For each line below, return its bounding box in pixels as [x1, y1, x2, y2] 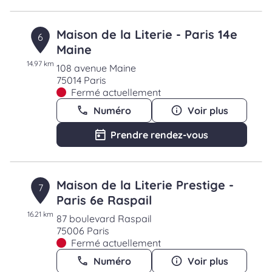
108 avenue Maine [56, 62, 136, 74]
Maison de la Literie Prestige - [56, 177, 234, 192]
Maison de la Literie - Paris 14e [56, 27, 237, 42]
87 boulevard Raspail [56, 212, 152, 225]
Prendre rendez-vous [110, 129, 208, 141]
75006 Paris [56, 225, 109, 237]
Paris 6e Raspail [56, 192, 152, 208]
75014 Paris [56, 74, 106, 86]
